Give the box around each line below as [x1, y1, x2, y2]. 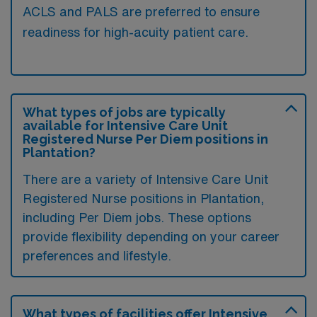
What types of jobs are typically [23, 104, 226, 120]
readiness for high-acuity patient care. [23, 25, 248, 38]
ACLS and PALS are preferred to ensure [23, 4, 260, 18]
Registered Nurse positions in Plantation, [23, 191, 265, 204]
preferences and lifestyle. [23, 248, 171, 262]
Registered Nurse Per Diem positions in [23, 131, 268, 146]
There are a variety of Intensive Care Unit [23, 172, 268, 185]
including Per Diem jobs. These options [23, 210, 251, 224]
